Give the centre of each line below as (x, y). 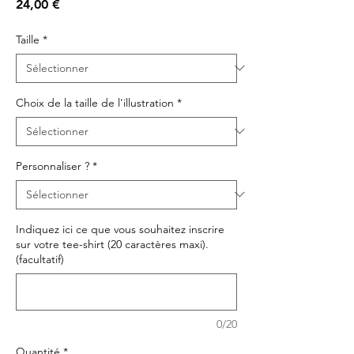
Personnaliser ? (53, 166)
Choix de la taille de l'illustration (95, 102)
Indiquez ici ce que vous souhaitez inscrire (120, 229)
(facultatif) (40, 259)
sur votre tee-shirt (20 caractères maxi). (112, 244)
